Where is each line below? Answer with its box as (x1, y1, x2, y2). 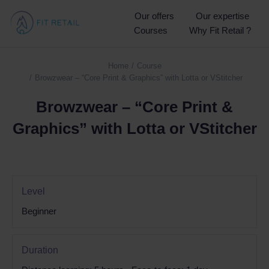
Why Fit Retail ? (189, 25, 251, 35)
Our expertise (196, 11, 249, 21)
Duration (22, 245, 58, 255)
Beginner (22, 206, 56, 216)
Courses (134, 25, 168, 35)
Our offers (134, 11, 174, 21)
